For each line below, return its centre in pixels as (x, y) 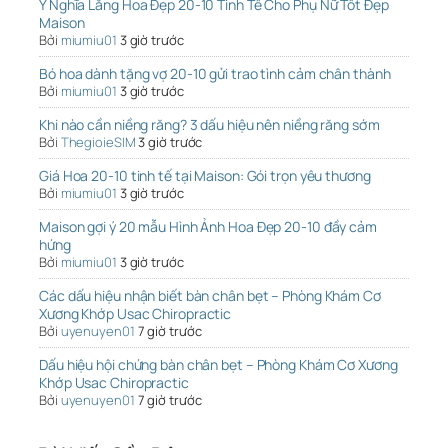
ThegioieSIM (98, 142)
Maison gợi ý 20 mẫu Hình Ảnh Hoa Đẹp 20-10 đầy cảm (208, 227)
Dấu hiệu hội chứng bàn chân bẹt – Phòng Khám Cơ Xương (218, 365)
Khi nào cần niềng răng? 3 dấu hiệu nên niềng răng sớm (209, 125)
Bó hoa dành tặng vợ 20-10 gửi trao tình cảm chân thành (215, 74)
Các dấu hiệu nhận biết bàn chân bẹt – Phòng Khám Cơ (210, 296)
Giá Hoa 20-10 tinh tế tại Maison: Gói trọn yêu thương (205, 176)
